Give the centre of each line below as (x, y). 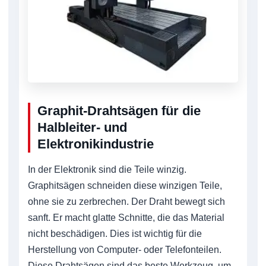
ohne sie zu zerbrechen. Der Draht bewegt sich (126, 202)
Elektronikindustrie (96, 144)
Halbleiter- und (82, 128)
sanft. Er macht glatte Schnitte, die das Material (126, 218)
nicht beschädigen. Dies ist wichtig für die (115, 234)
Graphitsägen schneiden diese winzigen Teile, (125, 186)
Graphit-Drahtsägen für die (119, 111)
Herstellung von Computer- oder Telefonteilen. (125, 250)
